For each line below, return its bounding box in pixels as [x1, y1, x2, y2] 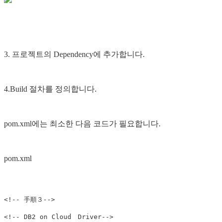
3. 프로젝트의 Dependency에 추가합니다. [4, 50, 145, 58]
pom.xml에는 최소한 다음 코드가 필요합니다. [4, 119, 161, 128]
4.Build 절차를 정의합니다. [4, 84, 97, 93]
